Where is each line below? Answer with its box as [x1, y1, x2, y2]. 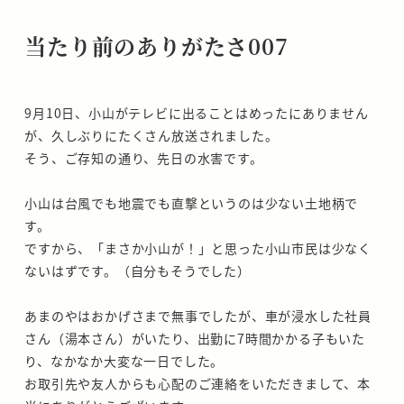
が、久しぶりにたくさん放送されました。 [24, 125, 279, 144]
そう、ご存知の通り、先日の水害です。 [24, 148, 263, 167]
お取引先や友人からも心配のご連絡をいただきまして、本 [24, 373, 371, 392]
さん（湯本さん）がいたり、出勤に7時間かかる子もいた [24, 328, 365, 347]
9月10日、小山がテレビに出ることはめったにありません [24, 103, 369, 122]
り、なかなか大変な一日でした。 [24, 351, 225, 370]
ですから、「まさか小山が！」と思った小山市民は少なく [24, 238, 372, 257]
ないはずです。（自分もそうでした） [24, 261, 251, 280]
